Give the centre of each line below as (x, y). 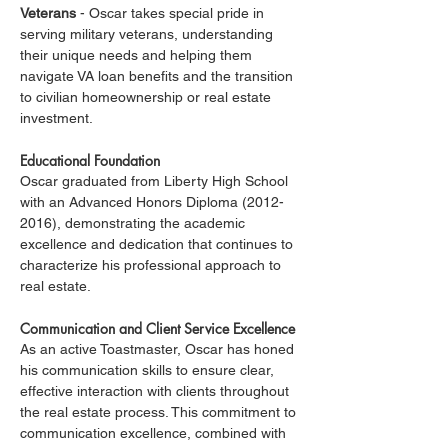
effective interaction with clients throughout (156, 391)
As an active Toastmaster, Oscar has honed (159, 349)
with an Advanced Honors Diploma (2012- (152, 202)
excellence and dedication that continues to (158, 244)
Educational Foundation (90, 160)
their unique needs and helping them (138, 55)
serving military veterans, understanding (148, 34)
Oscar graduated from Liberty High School (156, 181)
